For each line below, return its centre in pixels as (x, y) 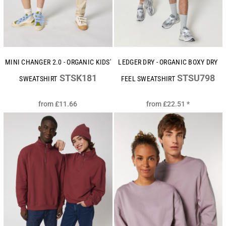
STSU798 (196, 78)
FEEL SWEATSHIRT (148, 78)
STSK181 (78, 78)
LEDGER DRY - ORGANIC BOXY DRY (168, 62)
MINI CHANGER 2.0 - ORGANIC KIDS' (58, 62)
